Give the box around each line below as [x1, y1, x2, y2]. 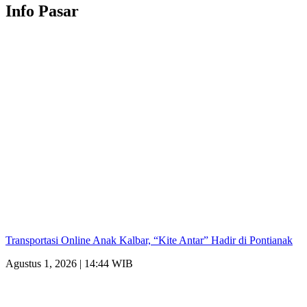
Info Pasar [5, 2, 79, 21]
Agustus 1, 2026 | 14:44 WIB [5, 258, 133, 270]
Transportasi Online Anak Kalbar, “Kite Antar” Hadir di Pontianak [5, 234, 293, 247]
